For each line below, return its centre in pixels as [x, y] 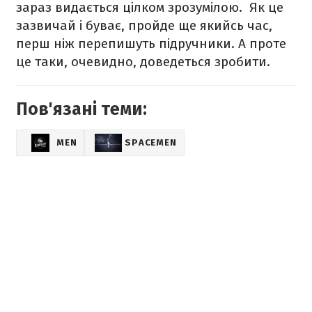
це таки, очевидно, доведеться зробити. [143, 61]
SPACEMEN [151, 142]
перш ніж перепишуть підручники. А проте [151, 43]
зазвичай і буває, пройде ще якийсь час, [144, 25]
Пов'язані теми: [81, 109]
